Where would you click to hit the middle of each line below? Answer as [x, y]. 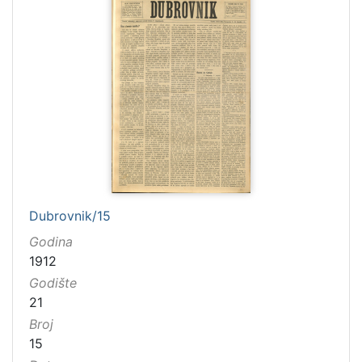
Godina [51, 241]
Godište [53, 282]
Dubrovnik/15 [70, 215]
